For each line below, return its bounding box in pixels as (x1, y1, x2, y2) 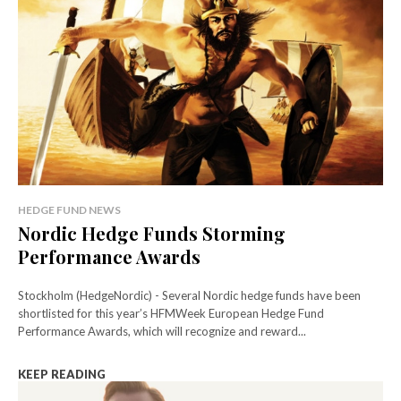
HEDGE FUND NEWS (18, 202, 121, 217)
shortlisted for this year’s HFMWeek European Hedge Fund (18, 305, 324, 320)
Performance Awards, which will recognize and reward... (18, 323, 306, 338)
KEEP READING (18, 366, 106, 381)
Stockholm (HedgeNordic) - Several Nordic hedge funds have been (18, 287, 361, 303)
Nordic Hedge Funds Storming (18, 220, 286, 245)
